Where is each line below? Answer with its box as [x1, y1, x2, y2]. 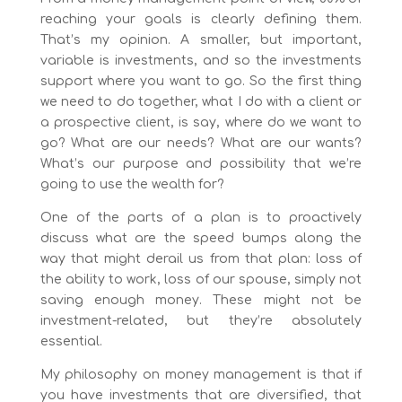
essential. [39, 335, 102, 349]
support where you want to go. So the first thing [39, 74, 363, 89]
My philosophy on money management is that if [39, 368, 363, 382]
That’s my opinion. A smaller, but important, [39, 33, 363, 48]
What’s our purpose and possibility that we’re [39, 157, 363, 171]
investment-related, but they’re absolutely [39, 314, 363, 328]
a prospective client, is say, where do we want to [39, 116, 363, 130]
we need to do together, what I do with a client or [39, 95, 363, 109]
